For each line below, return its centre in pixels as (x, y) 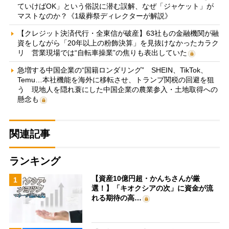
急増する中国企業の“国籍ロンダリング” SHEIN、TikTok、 (112, 70)
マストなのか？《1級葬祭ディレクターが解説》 (94, 16)
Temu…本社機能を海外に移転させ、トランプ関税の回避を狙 (116, 80)
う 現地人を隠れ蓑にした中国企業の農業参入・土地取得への (117, 90)
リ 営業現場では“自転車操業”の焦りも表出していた (102, 53)
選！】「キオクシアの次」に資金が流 (153, 188)
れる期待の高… (117, 198)
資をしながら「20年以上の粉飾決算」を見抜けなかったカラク (118, 43)
